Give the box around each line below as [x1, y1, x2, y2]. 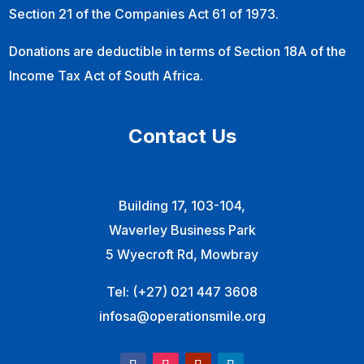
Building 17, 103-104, [119, 197, 245, 214]
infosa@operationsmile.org [98, 308, 266, 325]
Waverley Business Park [108, 222, 256, 239]
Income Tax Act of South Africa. [9, 67, 204, 84]
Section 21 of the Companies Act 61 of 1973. [9, 6, 279, 23]
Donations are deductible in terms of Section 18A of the [9, 43, 347, 60]
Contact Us [128, 124, 236, 149]
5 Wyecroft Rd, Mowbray [106, 246, 258, 263]
